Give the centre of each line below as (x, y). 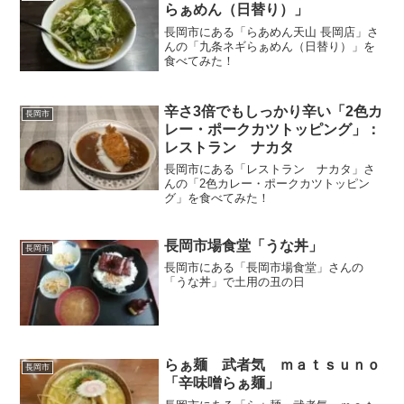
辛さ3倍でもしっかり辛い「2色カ (274, 111)
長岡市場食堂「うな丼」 (244, 245)
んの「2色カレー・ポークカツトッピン (267, 183)
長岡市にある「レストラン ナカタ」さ (270, 169)
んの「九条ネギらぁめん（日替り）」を (270, 46)
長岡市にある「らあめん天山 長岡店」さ (272, 32)
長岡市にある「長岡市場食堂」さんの (264, 268)
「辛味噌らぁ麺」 (222, 383)
